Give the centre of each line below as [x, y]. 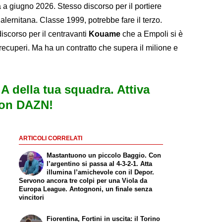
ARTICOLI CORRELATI [50, 138]
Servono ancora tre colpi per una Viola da [83, 181]
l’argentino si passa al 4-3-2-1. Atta [100, 164]
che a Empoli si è [153, 34]
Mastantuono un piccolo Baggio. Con [104, 156]
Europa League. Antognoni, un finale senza [85, 189]
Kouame [106, 34]
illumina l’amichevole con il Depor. [101, 172]
